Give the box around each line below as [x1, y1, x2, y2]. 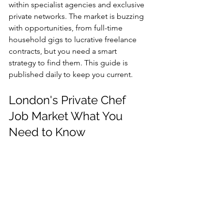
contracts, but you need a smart [9, 46, 119, 56]
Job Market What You [9, 109, 125, 123]
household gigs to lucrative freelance [9, 35, 139, 44]
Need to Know [9, 125, 86, 139]
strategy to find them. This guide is [9, 58, 130, 67]
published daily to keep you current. [9, 70, 133, 79]
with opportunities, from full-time [9, 23, 124, 32]
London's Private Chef [9, 93, 128, 107]
